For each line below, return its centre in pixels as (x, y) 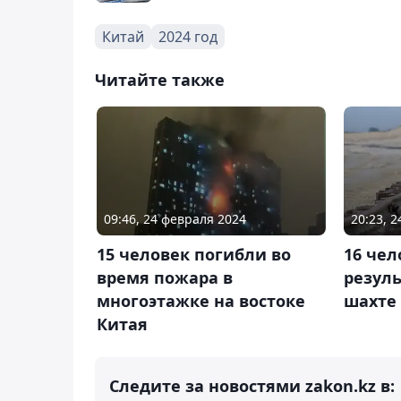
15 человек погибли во (194, 254)
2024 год (188, 36)
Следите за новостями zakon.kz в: (252, 385)
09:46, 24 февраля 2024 (175, 218)
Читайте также (160, 79)
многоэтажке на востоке (201, 300)
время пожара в (165, 277)
